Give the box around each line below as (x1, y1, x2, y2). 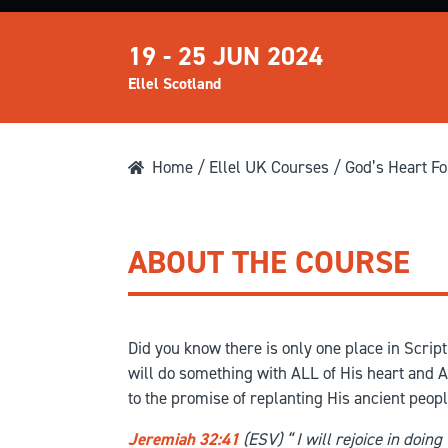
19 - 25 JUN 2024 (128, 39, 323, 73)
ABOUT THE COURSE (128, 241, 410, 283)
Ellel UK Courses (209, 156, 329, 178)
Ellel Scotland (128, 73, 221, 94)
